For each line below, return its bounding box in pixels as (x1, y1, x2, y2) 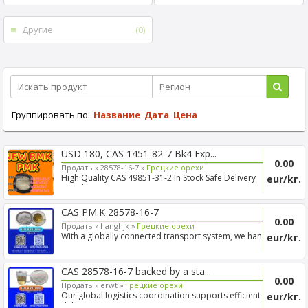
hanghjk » (100, 221, 135, 232)
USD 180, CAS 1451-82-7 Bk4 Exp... (60, 147, 217, 160)
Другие (21, 23, 53, 36)
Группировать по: (11, 109, 90, 121)
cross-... (60, 241, 91, 253)
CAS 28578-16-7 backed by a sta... (60, 264, 211, 278)
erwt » (100, 279, 124, 290)
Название (93, 109, 140, 121)
